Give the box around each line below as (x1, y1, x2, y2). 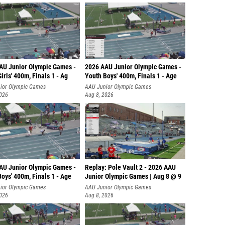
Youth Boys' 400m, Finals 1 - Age (85, 72, 177, 80)
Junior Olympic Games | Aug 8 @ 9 (85, 172, 181, 181)
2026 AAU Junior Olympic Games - (85, 63, 181, 71)
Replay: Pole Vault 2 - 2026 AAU (85, 163, 176, 172)
